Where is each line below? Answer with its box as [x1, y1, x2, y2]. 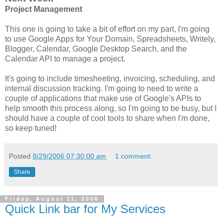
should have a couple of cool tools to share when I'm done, [5, 113, 210, 122]
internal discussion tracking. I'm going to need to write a [5, 84, 198, 93]
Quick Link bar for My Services [5, 202, 166, 216]
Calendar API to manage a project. [5, 54, 125, 63]
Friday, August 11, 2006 [5, 196, 99, 202]
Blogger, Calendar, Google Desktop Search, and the [5, 44, 187, 53]
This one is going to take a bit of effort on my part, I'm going [5, 24, 210, 33]
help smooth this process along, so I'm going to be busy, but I [5, 104, 217, 112]
